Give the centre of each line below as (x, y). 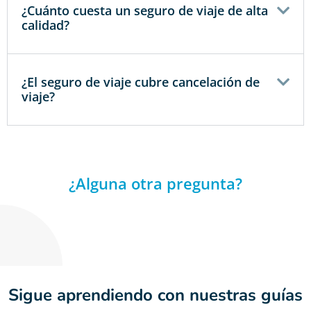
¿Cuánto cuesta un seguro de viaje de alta (145, 10)
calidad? (45, 25)
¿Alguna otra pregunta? (155, 183)
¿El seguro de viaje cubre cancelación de (141, 82)
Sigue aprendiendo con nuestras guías (155, 295)
